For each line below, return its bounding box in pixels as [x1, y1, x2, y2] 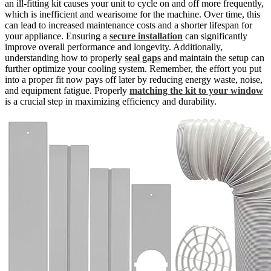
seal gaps [125, 53, 161, 64]
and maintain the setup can [161, 53, 264, 64]
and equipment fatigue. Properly [5, 85, 129, 96]
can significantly [183, 31, 247, 42]
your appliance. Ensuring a [5, 31, 109, 42]
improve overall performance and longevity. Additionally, [5, 42, 223, 53]
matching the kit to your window [129, 85, 263, 96]
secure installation [109, 31, 183, 42]
